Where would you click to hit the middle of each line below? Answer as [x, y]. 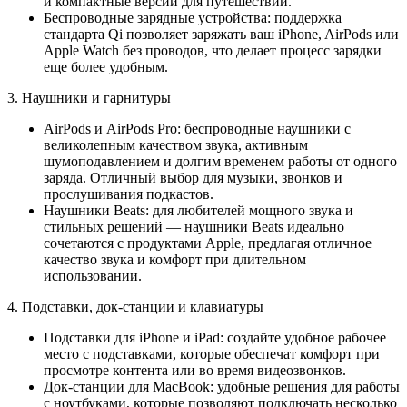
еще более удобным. [106, 67]
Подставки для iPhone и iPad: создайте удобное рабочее [215, 338]
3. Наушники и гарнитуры [89, 98]
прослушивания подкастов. [129, 194]
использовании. [93, 276]
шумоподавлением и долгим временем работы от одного [220, 162]
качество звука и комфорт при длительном [175, 260]
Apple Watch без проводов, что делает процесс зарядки [213, 51]
